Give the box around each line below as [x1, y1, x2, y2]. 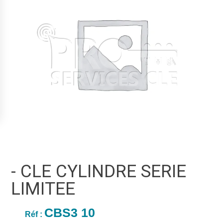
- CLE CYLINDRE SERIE [11, 161, 187, 182]
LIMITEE [11, 179, 76, 200]
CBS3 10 [44, 206, 96, 220]
